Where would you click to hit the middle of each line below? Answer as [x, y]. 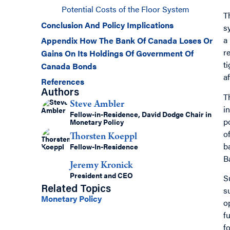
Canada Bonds [69, 66]
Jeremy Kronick [101, 166]
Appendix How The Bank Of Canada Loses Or [127, 41]
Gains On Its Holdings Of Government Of [117, 53]
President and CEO [101, 175]
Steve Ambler [97, 104]
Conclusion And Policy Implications [107, 25]
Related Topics [76, 190]
